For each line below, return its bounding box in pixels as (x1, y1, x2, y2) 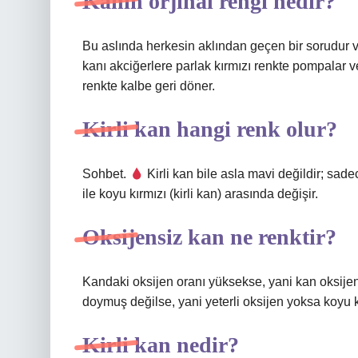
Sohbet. (82, 167, 129, 181)
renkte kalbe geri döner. (82, 79, 215, 93)
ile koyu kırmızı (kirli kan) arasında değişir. (82, 187, 318, 201)
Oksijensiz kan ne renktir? (82, 225, 336, 249)
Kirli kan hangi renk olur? (82, 117, 337, 141)
